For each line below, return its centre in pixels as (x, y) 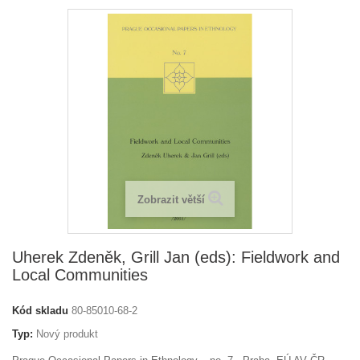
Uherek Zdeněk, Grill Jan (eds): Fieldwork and (176, 257)
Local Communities (80, 275)
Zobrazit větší (171, 200)
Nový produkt (67, 334)
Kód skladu (40, 311)
